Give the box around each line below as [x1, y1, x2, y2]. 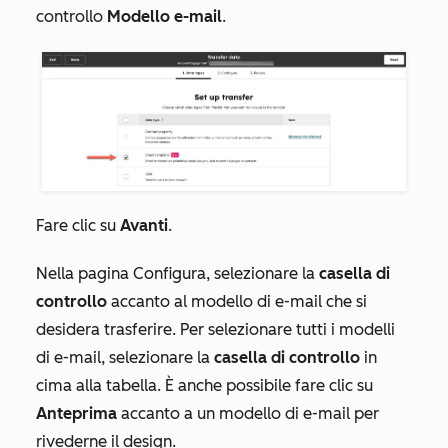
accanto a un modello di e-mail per [117, 404, 379, 424]
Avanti [120, 216, 168, 236]
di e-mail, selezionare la [36, 348, 214, 368]
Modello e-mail [107, 7, 222, 26]
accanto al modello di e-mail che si [107, 292, 367, 312]
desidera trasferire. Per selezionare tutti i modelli [36, 320, 395, 340]
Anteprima [36, 404, 117, 424]
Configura [133, 264, 206, 284]
